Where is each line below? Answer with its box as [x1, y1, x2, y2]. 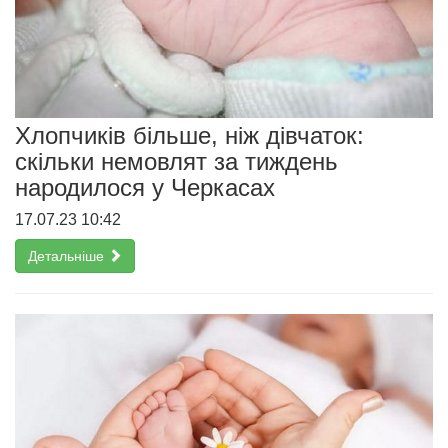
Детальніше [28, 247, 108, 264]
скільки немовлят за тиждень [15, 147, 338, 175]
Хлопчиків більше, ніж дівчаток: [15, 121, 364, 149]
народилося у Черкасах [15, 173, 275, 201]
